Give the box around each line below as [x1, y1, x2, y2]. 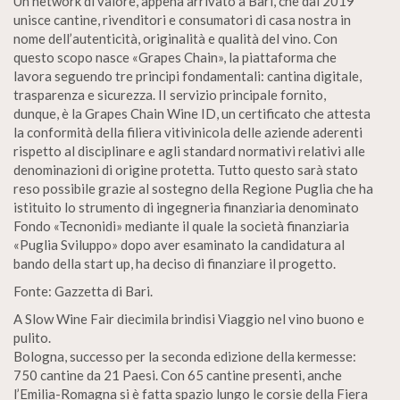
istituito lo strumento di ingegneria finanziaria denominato [13, 199, 359, 215]
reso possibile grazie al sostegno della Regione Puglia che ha [13, 180, 373, 196]
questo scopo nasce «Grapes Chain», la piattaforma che [13, 49, 337, 65]
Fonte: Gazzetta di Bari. [13, 283, 153, 299]
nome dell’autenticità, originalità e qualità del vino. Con [13, 30, 337, 46]
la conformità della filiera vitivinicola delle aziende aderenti [13, 124, 362, 140]
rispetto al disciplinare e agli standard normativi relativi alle [13, 143, 365, 159]
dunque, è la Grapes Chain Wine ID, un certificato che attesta [13, 105, 371, 121]
